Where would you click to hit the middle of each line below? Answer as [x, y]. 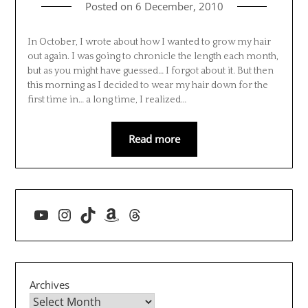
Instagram [94, 214]
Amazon [134, 214]
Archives [50, 284]
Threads [156, 214]
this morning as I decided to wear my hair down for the [147, 85]
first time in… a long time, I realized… [107, 99]
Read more [154, 139]
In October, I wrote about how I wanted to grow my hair [149, 42]
